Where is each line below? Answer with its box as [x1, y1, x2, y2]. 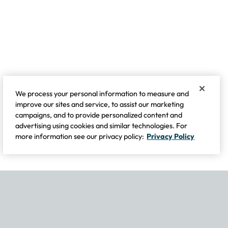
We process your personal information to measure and [15, 89, 189, 98]
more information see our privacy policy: [15, 132, 145, 141]
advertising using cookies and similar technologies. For [15, 121, 188, 130]
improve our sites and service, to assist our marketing [15, 100, 184, 109]
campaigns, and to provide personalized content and [15, 110, 183, 120]
